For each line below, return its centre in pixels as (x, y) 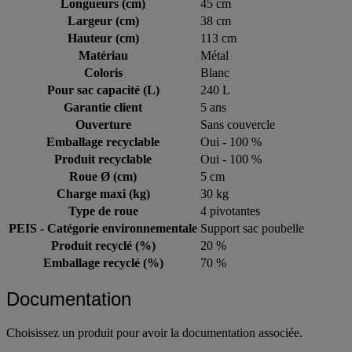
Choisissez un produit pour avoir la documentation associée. (154, 332)
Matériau (103, 55)
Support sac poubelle (252, 228)
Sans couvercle (238, 124)
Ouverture (103, 124)
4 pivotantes (230, 211)
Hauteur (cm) (103, 38)
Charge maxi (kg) (103, 193)
